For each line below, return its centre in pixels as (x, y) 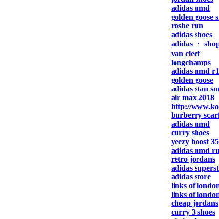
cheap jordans (195, 203)
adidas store (191, 177)
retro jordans (193, 159)
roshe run (187, 26)
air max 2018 (193, 98)
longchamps (191, 62)
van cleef (186, 54)
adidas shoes (192, 34)
